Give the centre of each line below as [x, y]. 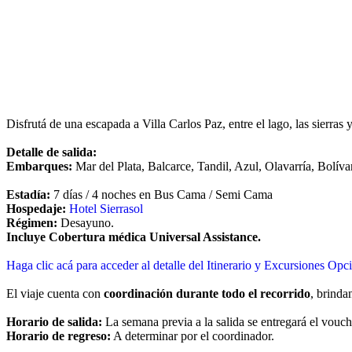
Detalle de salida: [51, 152]
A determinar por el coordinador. [192, 335]
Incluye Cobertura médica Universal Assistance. [134, 236]
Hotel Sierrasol [106, 208]
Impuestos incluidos [74, 13]
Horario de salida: [54, 321]
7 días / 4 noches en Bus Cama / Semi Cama [161, 194]
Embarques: [39, 166]
